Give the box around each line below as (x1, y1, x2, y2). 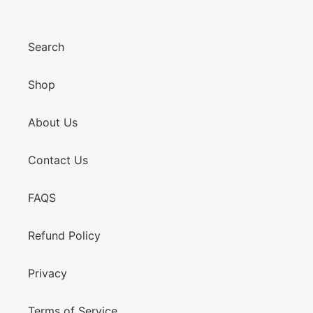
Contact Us (28, 153, 88, 168)
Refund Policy (28, 228, 101, 243)
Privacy (28, 266, 67, 281)
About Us (28, 115, 78, 130)
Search (28, 40, 64, 54)
